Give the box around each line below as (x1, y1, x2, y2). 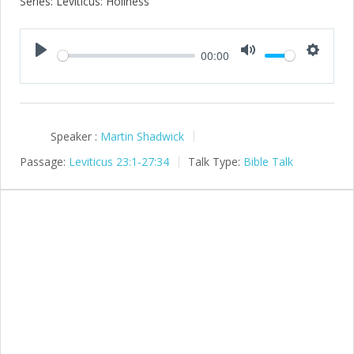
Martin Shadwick (100, 128, 184, 144)
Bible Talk (243, 153, 293, 169)
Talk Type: (188, 153, 240, 169)
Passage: (20, 153, 66, 169)
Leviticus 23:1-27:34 (69, 153, 169, 169)
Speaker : (51, 128, 97, 144)
